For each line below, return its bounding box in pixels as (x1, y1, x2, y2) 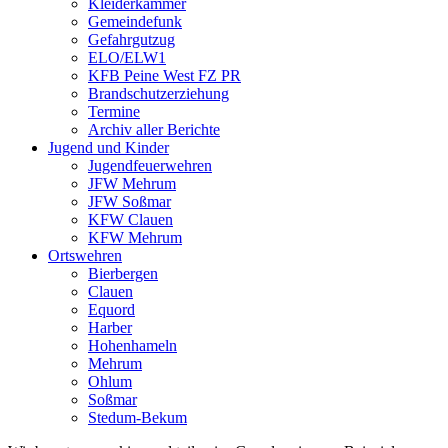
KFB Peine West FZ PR (88, 67, 241, 85)
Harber (88, 319, 132, 337)
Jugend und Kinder (48, 139, 169, 157)
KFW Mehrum (88, 229, 182, 247)
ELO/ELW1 (88, 49, 166, 67)
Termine (88, 103, 140, 121)
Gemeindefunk (88, 13, 182, 31)
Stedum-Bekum (88, 409, 187, 427)
